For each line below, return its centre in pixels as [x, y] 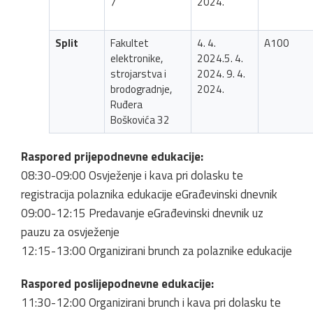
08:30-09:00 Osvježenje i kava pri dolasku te [132, 175]
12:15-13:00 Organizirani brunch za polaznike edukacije [156, 250]
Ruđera [126, 104]
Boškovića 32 [140, 119]
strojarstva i [138, 73]
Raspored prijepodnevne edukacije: [112, 156]
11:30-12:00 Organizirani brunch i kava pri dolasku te [151, 302]
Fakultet [129, 43]
